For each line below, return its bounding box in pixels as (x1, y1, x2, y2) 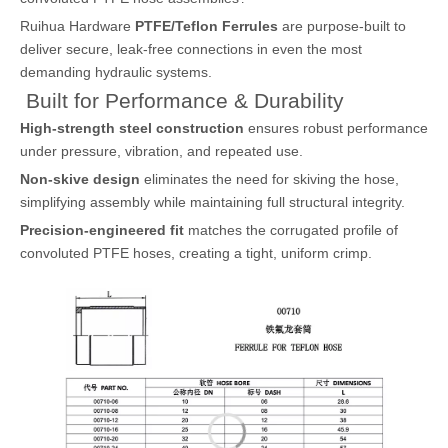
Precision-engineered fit (20, 222, 184, 238)
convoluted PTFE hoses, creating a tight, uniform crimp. (20, 245, 372, 261)
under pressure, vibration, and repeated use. (20, 143, 303, 159)
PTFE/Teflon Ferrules (135, 18, 278, 34)
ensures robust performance (244, 120, 428, 136)
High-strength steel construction (20, 120, 244, 136)
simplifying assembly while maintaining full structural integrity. (20, 194, 405, 210)
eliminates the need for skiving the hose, (140, 171, 399, 187)
